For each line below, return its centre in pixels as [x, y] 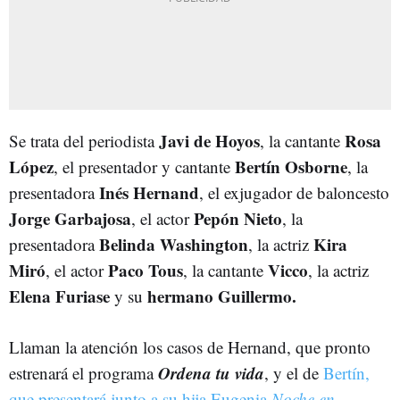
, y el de [292, 372]
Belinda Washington [174, 244]
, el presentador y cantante [144, 166]
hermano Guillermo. [222, 296]
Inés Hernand [149, 192]
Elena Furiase [59, 296]
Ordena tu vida [211, 372]
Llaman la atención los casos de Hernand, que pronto [190, 346]
